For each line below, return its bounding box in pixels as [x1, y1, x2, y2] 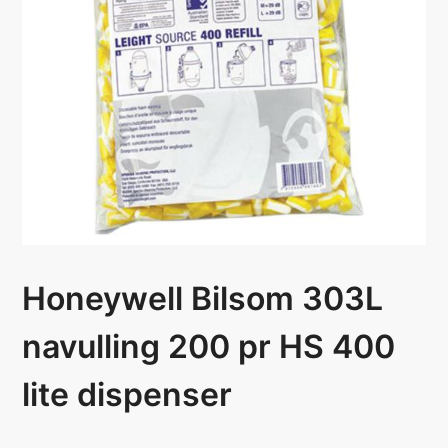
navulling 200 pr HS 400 [22, 327, 396, 367]
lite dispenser [22, 375, 233, 415]
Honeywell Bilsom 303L [22, 279, 384, 319]
